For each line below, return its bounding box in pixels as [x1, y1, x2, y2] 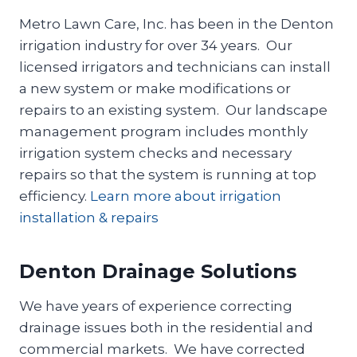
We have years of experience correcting [19, 297, 292, 314]
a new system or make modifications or [19, 80, 291, 96]
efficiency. [19, 187, 90, 204]
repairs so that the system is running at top [19, 166, 316, 182]
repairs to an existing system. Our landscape [19, 101, 328, 118]
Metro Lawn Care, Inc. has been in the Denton [19, 15, 334, 32]
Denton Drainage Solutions [19, 259, 296, 283]
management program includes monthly [19, 123, 308, 139]
